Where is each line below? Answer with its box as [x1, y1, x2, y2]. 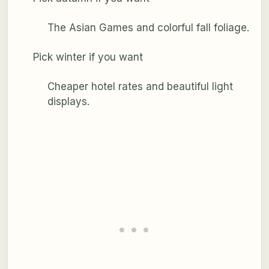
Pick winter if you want [32, 50, 143, 63]
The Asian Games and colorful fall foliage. [47, 21, 249, 34]
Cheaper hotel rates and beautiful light [47, 80, 233, 92]
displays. [47, 95, 89, 107]
